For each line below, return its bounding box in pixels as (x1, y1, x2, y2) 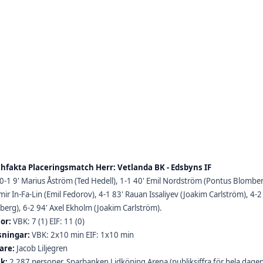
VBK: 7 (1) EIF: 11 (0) (13, 216, 85, 227)
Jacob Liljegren (16, 243, 68, 254)
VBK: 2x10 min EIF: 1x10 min (32, 230, 134, 241)
